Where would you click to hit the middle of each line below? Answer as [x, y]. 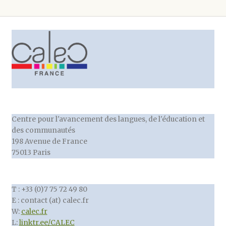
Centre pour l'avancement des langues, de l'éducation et [108, 120]
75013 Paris [31, 153]
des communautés [43, 131]
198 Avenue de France [49, 142]
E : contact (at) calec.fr [50, 200]
